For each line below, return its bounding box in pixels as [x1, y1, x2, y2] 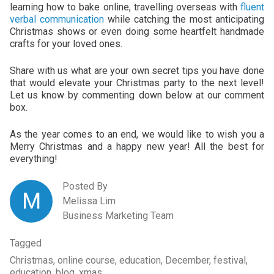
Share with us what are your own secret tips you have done [10, 64, 264, 76]
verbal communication [10, 13, 104, 25]
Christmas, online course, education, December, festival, [10, 254, 248, 266]
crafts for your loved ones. [10, 37, 122, 50]
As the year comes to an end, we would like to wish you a [10, 128, 264, 140]
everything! [10, 152, 57, 165]
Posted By [62, 180, 108, 192]
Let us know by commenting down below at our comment [10, 89, 264, 101]
